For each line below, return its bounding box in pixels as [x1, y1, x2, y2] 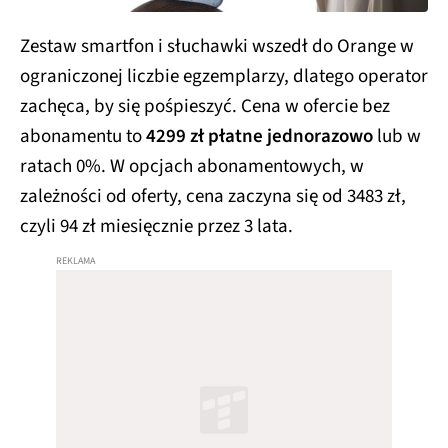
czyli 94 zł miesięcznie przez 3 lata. [20, 212, 293, 240]
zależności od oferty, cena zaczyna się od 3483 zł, [20, 182, 406, 210]
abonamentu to [20, 122, 146, 150]
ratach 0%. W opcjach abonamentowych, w [20, 152, 364, 180]
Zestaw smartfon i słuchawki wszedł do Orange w [20, 32, 414, 60]
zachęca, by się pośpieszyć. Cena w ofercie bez [20, 92, 390, 120]
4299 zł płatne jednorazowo [146, 122, 373, 150]
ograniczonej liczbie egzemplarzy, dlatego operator [20, 62, 428, 90]
